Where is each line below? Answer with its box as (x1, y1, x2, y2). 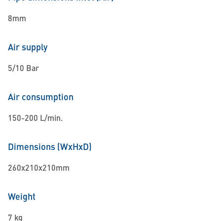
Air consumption (8, 90, 74, 103)
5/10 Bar (8, 62, 39, 74)
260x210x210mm (8, 162, 70, 173)
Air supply (8, 40, 48, 53)
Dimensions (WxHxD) (8, 140, 92, 152)
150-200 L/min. (8, 112, 63, 123)
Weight (8, 190, 36, 202)
